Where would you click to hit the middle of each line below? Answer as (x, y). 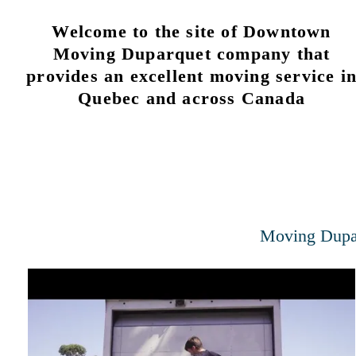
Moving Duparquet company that (192, 54)
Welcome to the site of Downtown (192, 32)
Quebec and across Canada (192, 99)
